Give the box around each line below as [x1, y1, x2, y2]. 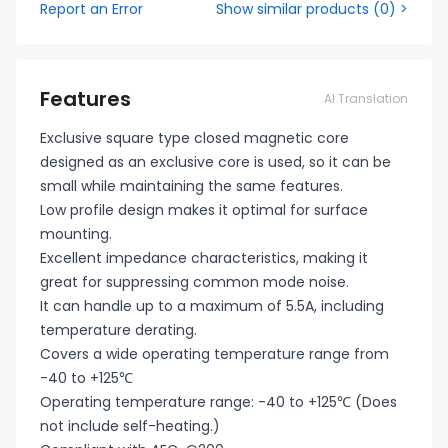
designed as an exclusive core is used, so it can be [40, 152, 391, 172]
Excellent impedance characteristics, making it [40, 248, 368, 268]
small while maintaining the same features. [40, 176, 343, 196]
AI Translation [324, 90, 408, 107]
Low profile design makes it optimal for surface [40, 200, 368, 220]
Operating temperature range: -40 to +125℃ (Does [40, 392, 397, 412]
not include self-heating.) [40, 416, 220, 436]
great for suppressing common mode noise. [40, 272, 349, 292]
